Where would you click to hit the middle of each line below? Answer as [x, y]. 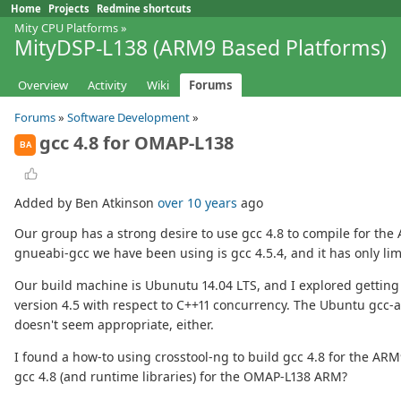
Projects [69, 9]
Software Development [128, 118]
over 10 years [197, 203]
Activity [107, 85]
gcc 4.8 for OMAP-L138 [137, 143]
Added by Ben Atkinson [86, 203]
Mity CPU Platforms [66, 28]
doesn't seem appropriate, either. [114, 325]
